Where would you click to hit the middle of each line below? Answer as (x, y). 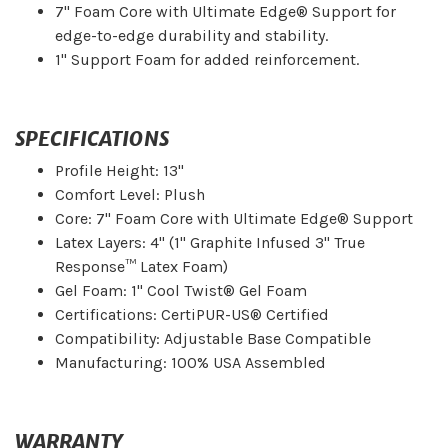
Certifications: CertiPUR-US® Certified (192, 315)
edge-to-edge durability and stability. (191, 36)
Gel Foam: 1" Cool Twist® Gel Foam (181, 291)
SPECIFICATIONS (92, 139)
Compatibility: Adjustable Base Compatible (213, 339)
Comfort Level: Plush (130, 195)
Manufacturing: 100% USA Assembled (190, 363)
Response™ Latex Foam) (141, 267)
